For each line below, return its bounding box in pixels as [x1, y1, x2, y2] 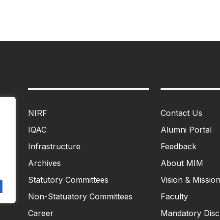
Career [28, 208, 54, 218]
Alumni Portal [160, 124, 212, 135]
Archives [28, 158, 61, 168]
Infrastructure [28, 141, 81, 151]
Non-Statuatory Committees [28, 191, 133, 201]
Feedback [160, 141, 196, 151]
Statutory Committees [28, 174, 109, 185]
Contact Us [160, 108, 202, 118]
